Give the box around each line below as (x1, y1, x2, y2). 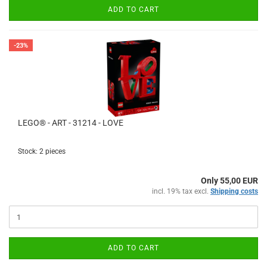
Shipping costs (210, 187, 258, 195)
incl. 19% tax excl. (152, 187, 210, 195)
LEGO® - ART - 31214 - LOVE (18, 118, 123, 128)
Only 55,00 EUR (201, 176, 258, 185)
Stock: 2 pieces (18, 147, 66, 156)
